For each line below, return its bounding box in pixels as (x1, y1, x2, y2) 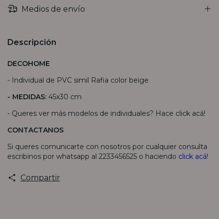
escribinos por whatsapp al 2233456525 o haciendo (7, 152, 178, 161)
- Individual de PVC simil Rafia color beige (7, 75, 149, 85)
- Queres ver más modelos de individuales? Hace (7, 109, 175, 118)
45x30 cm (48, 92, 82, 101)
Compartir (20, 173, 60, 182)
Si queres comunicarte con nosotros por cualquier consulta (7, 142, 207, 151)
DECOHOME (7, 59, 50, 68)
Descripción (7, 37, 56, 47)
